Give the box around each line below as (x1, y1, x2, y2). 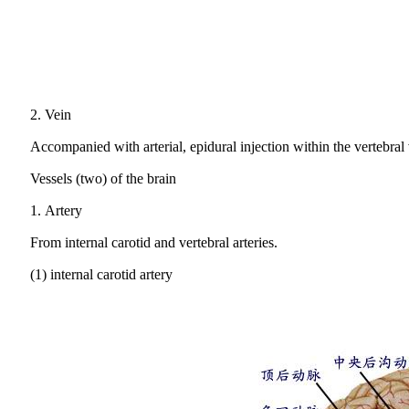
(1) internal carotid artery (30, 267, 173, 282)
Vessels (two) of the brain (30, 171, 177, 186)
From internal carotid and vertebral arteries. (30, 235, 278, 250)
